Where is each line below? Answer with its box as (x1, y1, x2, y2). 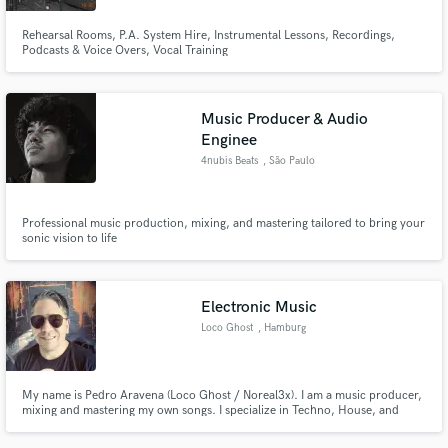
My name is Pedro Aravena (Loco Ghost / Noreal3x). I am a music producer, (21, 387, 422, 403)
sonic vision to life (21, 231, 117, 247)
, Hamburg (257, 321, 306, 334)
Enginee (201, 130, 258, 150)
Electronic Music (201, 297, 318, 317)
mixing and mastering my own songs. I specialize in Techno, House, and (21, 402, 399, 418)
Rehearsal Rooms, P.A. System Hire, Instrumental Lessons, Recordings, (21, 28, 395, 43)
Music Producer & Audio (201, 109, 369, 129)
